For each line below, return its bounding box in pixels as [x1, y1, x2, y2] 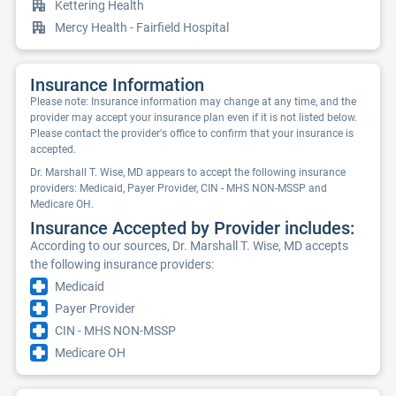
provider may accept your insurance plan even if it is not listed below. [30, 111, 357, 124]
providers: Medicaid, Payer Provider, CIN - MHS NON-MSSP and [30, 182, 327, 194]
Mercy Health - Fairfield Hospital [55, 20, 229, 34]
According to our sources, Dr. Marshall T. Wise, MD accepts [30, 239, 348, 253]
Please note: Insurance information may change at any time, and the [30, 95, 356, 108]
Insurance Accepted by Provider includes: [30, 217, 354, 239]
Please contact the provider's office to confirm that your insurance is [30, 127, 354, 140]
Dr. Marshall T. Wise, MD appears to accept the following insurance [30, 166, 346, 179]
